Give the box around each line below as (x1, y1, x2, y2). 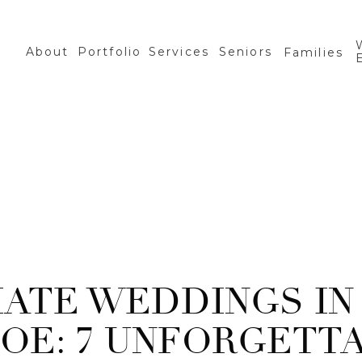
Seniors (219, 44, 272, 59)
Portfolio (78, 44, 141, 59)
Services (149, 44, 209, 59)
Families (284, 45, 343, 60)
